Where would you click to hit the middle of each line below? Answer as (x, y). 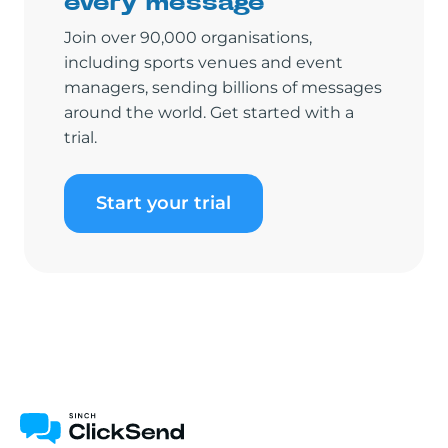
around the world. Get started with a (209, 112)
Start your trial (163, 203)
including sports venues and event (203, 62)
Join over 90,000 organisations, (188, 37)
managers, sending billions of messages (223, 87)
